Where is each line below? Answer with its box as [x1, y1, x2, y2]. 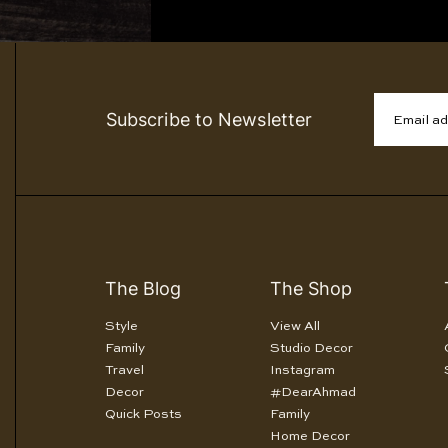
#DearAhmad [269, 386, 356, 399]
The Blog [104, 278, 181, 299]
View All [269, 320, 320, 333]
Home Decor [269, 430, 350, 443]
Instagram [269, 364, 335, 377]
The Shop [269, 278, 352, 299]
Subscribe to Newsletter [105, 109, 313, 130]
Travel [104, 364, 144, 377]
